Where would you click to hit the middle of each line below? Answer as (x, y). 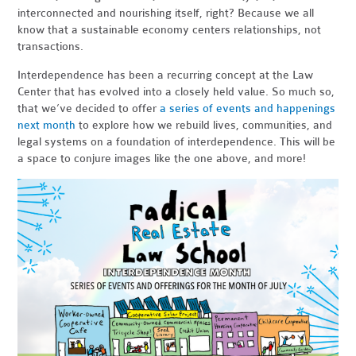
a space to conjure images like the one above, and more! (162, 158)
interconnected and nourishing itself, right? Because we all (166, 13)
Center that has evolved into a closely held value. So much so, (176, 91)
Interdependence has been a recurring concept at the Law (166, 75)
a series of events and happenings (248, 108)
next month (47, 125)
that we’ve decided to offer (89, 108)
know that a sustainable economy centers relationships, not (170, 29)
